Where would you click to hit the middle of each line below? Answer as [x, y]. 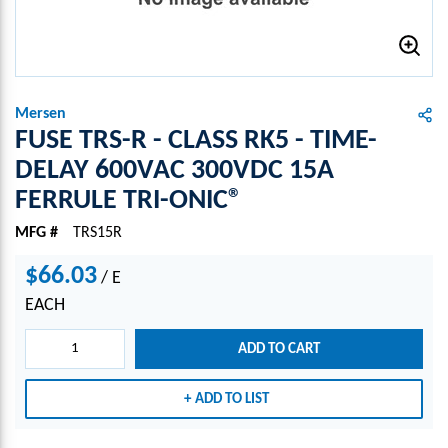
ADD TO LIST [232, 399]
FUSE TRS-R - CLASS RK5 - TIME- [196, 141]
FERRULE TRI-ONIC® [128, 201]
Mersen [40, 114]
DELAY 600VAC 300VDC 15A [174, 171]
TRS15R [97, 233]
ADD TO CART [278, 349]
